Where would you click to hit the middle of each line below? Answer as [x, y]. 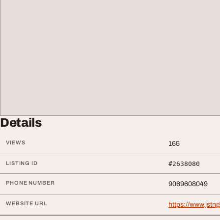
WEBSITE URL [27, 203]
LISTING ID [22, 163]
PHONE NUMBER [30, 183]
